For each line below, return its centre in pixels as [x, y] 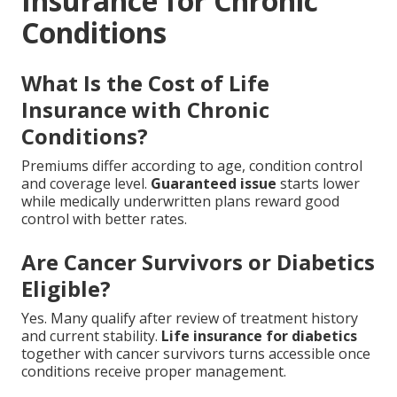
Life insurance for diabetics [259, 336]
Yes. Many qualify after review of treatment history [190, 319]
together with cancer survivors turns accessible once [196, 354]
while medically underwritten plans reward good [180, 202]
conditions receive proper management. [154, 372]
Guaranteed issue [214, 184]
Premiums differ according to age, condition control [192, 166]
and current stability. [91, 336]
